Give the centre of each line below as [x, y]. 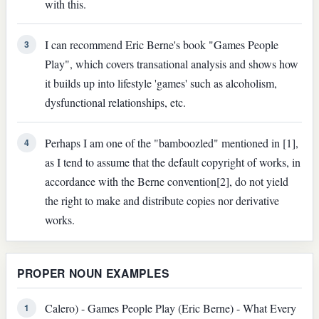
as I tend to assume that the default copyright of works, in [172, 162]
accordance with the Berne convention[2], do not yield [166, 181]
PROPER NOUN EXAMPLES [93, 273]
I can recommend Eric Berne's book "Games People [161, 44]
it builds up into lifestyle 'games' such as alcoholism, [161, 83]
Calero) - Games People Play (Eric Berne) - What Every [170, 308]
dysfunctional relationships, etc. [115, 102]
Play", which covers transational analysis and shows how [171, 63]
